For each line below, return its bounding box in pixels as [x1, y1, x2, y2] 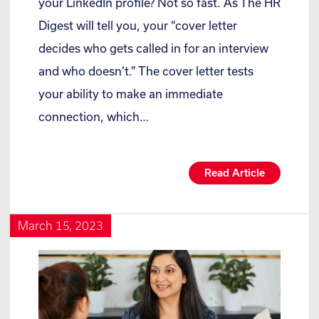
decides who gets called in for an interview [38, 41, 268, 56]
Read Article [204, 167, 265, 179]
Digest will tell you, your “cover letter [38, 19, 237, 33]
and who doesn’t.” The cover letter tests [38, 64, 253, 78]
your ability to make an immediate [38, 87, 223, 101]
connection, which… [38, 110, 149, 124]
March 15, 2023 [18, 219, 104, 233]
